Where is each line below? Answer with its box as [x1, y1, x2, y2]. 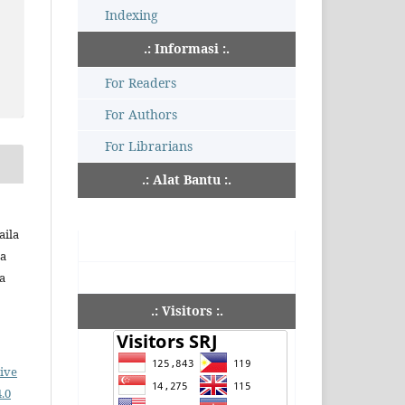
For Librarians [105, 137, 193, 155]
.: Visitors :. [150, 302, 223, 320]
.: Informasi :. [144, 40, 230, 58]
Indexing [105, 6, 158, 24]
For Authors [105, 106, 177, 124]
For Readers [105, 74, 176, 92]
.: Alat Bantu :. [142, 171, 231, 189]
